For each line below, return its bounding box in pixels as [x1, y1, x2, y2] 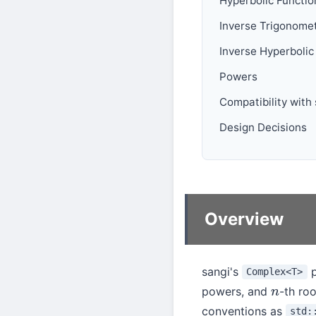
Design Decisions [219, 120, 307, 134]
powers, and [202, 284, 271, 298]
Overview [205, 209, 284, 230]
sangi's [202, 264, 242, 279]
